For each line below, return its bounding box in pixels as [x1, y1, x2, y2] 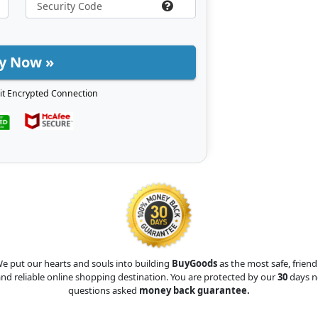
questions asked [68, 283, 139, 297]
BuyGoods [171, 256, 217, 270]
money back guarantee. [139, 283, 250, 297]
